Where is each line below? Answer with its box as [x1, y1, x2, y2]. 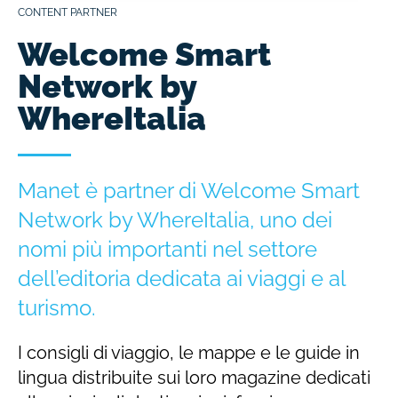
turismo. [18, 295, 96, 322]
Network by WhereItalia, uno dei [18, 207, 332, 234]
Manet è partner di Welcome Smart [18, 178, 360, 204]
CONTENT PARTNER [18, 6, 117, 20]
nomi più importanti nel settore [18, 236, 317, 263]
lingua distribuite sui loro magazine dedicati [18, 367, 370, 389]
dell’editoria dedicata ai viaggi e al [18, 266, 346, 292]
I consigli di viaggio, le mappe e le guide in [18, 342, 360, 364]
